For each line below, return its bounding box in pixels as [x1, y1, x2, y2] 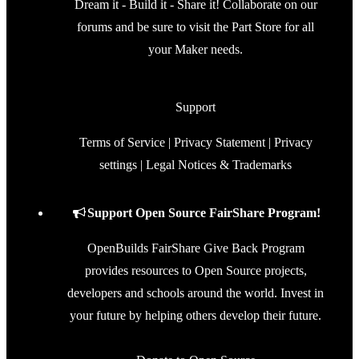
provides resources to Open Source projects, [84, 263, 307, 277]
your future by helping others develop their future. [70, 308, 321, 322]
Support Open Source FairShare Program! [87, 205, 321, 220]
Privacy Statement [173, 135, 265, 149]
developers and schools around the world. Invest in [67, 285, 324, 300]
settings [99, 157, 137, 171]
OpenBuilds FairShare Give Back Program [87, 240, 305, 255]
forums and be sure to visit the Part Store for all [77, 19, 314, 34]
